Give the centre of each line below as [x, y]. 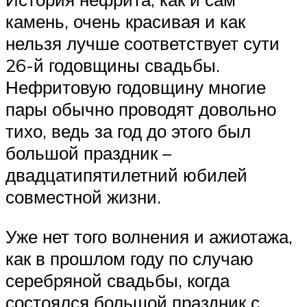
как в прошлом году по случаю [130, 258]
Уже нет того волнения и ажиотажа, [149, 236]
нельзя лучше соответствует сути [143, 44]
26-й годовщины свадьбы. [113, 65]
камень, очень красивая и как [125, 22]
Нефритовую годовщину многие [136, 87]
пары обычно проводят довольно [141, 109]
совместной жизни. [83, 197]
